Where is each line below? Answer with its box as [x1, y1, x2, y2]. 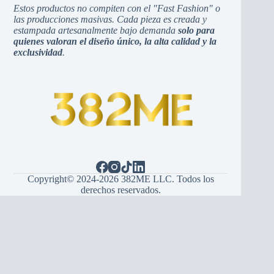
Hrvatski [184, 234, 218, 245]
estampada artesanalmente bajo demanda [13, 24, 179, 35]
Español [30, 234, 62, 245]
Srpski [165, 251, 190, 262]
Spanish [67, 234, 98, 245]
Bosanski [62, 251, 97, 262]
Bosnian [103, 251, 135, 262]
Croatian [223, 234, 256, 245]
